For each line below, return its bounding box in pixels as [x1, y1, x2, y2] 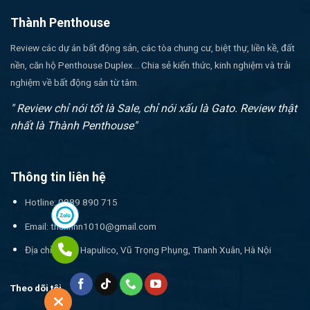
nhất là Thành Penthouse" [10, 119, 137, 133]
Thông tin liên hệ [10, 170, 106, 185]
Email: [24, 220, 51, 232]
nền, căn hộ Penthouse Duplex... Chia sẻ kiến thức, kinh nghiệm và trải [10, 60, 291, 71]
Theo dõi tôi [10, 282, 62, 293]
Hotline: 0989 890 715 [24, 197, 120, 208]
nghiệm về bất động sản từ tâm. [10, 77, 139, 89]
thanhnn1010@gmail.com [50, 220, 156, 232]
